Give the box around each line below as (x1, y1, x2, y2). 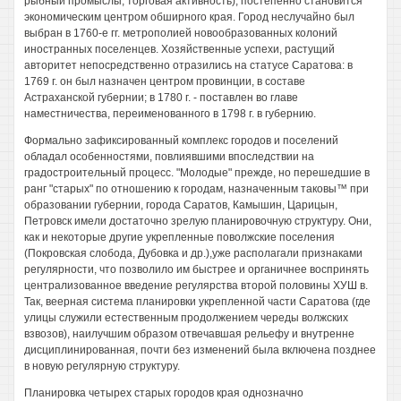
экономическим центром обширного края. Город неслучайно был (24, 11, 354, 23)
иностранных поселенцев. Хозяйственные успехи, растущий (24, 43, 335, 55)
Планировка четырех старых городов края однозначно (24, 387, 303, 399)
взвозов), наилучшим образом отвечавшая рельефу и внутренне (24, 328, 354, 340)
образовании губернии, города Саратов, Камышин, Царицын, (24, 199, 337, 211)
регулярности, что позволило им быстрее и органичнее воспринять (24, 263, 369, 276)
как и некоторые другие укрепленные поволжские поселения (24, 231, 335, 243)
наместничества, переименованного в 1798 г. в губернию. (24, 107, 316, 120)
